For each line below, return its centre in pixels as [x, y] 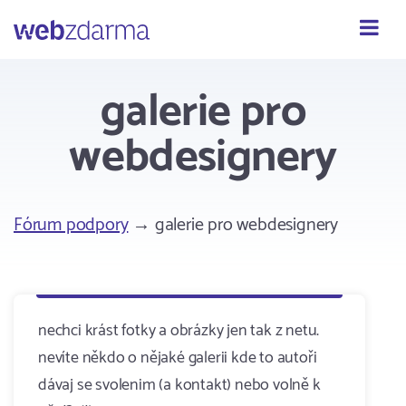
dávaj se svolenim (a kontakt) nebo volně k [179, 385]
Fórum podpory [71, 225]
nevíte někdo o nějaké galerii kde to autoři [178, 358]
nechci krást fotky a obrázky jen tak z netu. [179, 331]
